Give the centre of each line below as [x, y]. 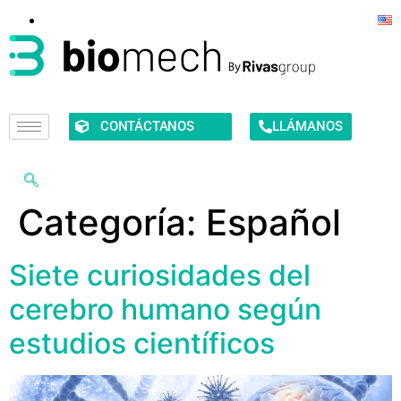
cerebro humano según [165, 309]
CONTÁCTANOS [147, 126]
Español [273, 222]
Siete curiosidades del [160, 275]
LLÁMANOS [307, 126]
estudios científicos [142, 343]
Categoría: [112, 222]
